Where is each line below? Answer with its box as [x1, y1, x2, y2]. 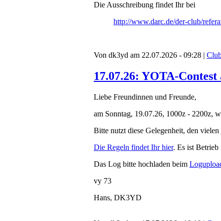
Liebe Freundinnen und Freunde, [94, 93, 196, 102]
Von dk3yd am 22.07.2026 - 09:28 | [94, 51, 207, 60]
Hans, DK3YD [94, 193, 142, 202]
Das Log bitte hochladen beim [94, 160, 189, 169]
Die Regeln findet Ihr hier [94, 143, 173, 152]
